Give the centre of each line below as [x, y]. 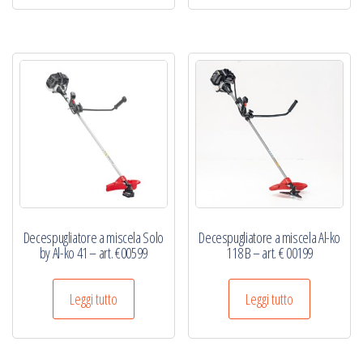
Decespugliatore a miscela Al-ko [270, 237]
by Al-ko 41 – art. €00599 [93, 252]
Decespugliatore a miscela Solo [93, 237]
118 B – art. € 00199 [270, 252]
